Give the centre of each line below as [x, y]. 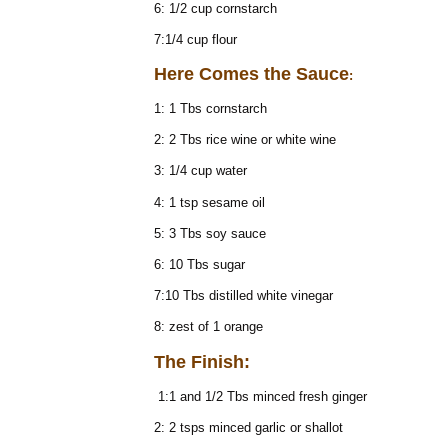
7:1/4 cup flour [195, 39]
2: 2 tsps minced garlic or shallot [248, 427]
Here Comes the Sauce [251, 73]
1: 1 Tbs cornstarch [210, 109]
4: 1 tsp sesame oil [209, 202]
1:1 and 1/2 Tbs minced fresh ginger [260, 396]
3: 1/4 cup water [200, 171]
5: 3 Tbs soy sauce [210, 233]
